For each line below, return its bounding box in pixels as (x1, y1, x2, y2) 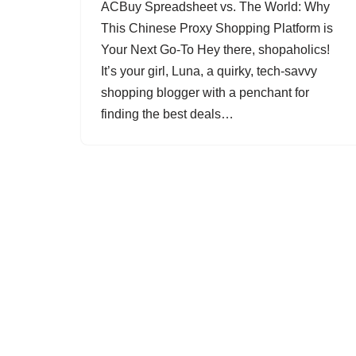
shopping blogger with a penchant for (101, 86, 309, 99)
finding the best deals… (101, 107, 237, 121)
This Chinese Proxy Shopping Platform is (101, 21, 333, 35)
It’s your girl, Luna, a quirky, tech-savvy (101, 64, 317, 78)
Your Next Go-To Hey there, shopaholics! (101, 43, 330, 56)
